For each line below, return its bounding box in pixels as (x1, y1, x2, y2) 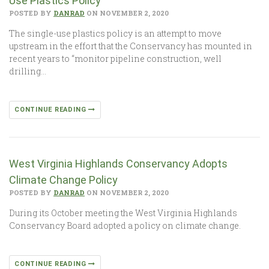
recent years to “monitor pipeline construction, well (9, 53, 222, 64)
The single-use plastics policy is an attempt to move (9, 28, 222, 39)
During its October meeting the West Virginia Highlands (9, 207, 237, 219)
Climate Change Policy (9, 174, 118, 186)
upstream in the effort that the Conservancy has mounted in (9, 40, 252, 52)
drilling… (9, 65, 46, 77)
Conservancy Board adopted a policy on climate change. (9, 220, 241, 231)
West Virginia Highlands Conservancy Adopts (9, 157, 228, 170)
